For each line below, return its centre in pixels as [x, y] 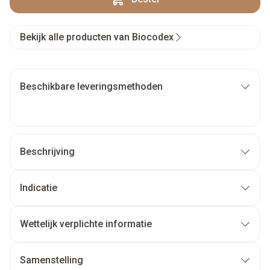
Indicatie [39, 188]
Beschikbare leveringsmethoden [91, 86]
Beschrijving [47, 152]
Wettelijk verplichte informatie [86, 224]
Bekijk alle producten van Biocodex [97, 37]
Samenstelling [52, 260]
